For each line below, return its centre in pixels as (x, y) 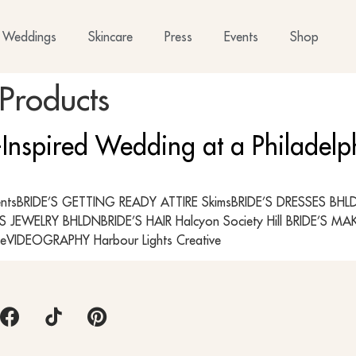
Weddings (29, 36)
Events (241, 36)
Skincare (110, 36)
